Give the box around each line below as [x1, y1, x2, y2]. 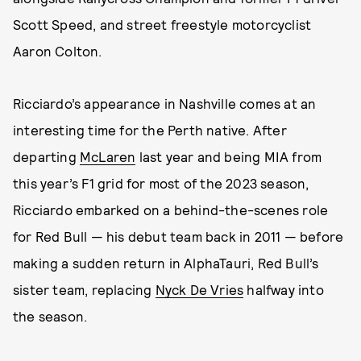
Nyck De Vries [155, 281, 244, 297]
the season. [13, 308, 88, 324]
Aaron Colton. [13, 43, 102, 59]
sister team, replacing [13, 281, 156, 297]
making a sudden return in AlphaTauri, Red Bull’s [13, 255, 319, 271]
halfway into [243, 281, 324, 297]
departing [13, 148, 80, 164]
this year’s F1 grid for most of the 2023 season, [13, 175, 309, 191]
